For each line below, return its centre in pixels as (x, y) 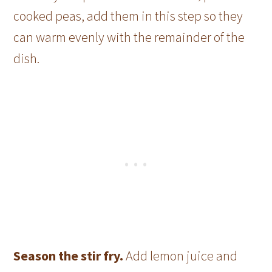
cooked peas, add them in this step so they (128, 16)
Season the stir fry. (70, 256)
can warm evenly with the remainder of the (129, 37)
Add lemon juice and (182, 256)
